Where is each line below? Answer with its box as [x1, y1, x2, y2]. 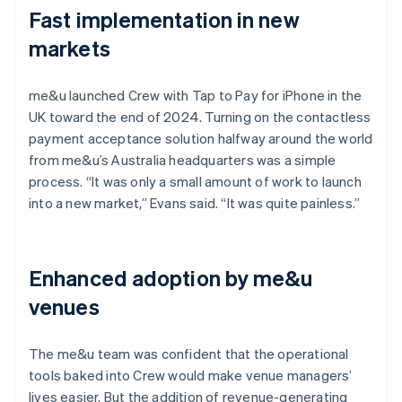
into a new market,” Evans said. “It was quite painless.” [29, 193, 361, 212]
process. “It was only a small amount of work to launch [29, 171, 362, 190]
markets [29, 33, 110, 62]
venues [29, 292, 100, 320]
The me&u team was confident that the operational [29, 344, 349, 363]
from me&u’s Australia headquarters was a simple [29, 150, 336, 169]
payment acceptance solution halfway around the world [29, 128, 373, 147]
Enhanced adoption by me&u [29, 263, 313, 292]
